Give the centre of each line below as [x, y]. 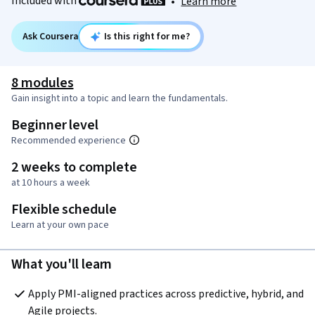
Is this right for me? [147, 37]
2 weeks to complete [74, 168]
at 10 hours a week [51, 183]
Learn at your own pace [60, 225]
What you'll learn [62, 265]
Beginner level [55, 126]
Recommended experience [69, 141]
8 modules [43, 83]
